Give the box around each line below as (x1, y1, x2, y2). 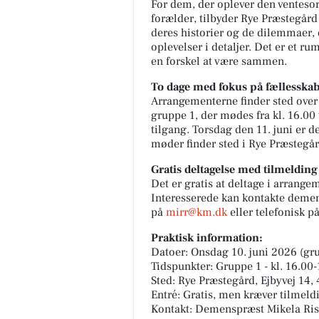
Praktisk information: (151, 230, 263, 245)
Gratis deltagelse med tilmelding (151, 162, 318, 177)
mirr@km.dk (166, 204, 227, 219)
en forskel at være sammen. (151, 53, 287, 68)
